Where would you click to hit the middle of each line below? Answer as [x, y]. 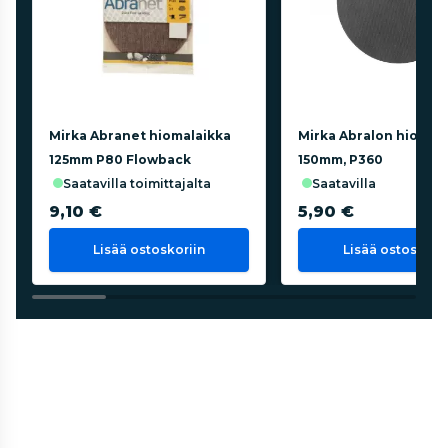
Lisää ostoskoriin [149, 249]
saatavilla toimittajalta [141, 183]
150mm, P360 [341, 159]
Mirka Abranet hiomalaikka [140, 135]
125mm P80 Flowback [120, 159]
